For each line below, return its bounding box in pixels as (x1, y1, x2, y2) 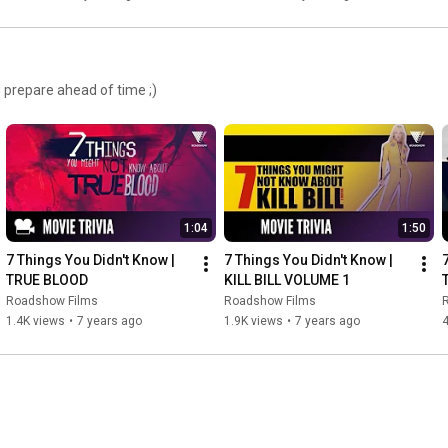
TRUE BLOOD (6, 271, 88, 288)
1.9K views (224, 313, 283, 328)
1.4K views (6, 313, 65, 328)
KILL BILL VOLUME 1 (224, 271, 350, 288)
